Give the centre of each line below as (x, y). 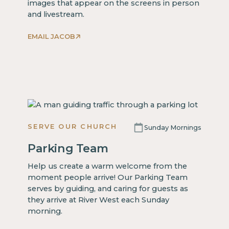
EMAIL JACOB (52, 37)
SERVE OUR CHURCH (73, 127)
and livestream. (56, 15)
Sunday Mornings (173, 128)
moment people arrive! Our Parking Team (108, 177)
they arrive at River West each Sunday (99, 200)
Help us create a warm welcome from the (108, 166)
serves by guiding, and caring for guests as (108, 188)
